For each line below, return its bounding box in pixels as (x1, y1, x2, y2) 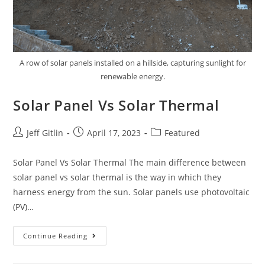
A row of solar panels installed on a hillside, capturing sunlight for (19, 57, 246, 68)
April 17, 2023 (87, 127, 141, 138)
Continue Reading (23, 231, 88, 240)
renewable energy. (100, 70, 165, 82)
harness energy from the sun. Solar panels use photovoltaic (13, 186, 250, 198)
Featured (164, 127, 201, 138)
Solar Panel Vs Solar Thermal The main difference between (13, 156, 247, 168)
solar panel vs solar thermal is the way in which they (13, 171, 222, 183)
